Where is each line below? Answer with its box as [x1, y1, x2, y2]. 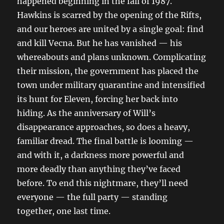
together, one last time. [17, 206, 111, 216]
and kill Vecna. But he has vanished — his [17, 38, 182, 48]
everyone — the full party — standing [17, 192, 168, 202]
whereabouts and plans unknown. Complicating [17, 52, 206, 62]
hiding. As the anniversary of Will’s [17, 108, 156, 118]
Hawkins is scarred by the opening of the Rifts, [17, 10, 202, 20]
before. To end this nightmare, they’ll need [17, 178, 188, 188]
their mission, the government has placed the [17, 66, 199, 76]
